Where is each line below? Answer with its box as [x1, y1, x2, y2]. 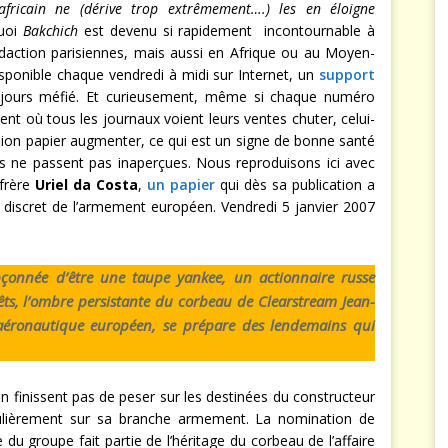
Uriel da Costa [35, 174, 139, 194]
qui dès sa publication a [215, 174, 376, 194]
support [319, 64, 376, 84]
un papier [147, 174, 216, 194]
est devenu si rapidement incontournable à [78, 20, 376, 40]
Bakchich [23, 20, 79, 40]
